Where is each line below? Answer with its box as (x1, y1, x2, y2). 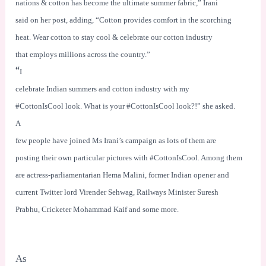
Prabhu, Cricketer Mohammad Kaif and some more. (15, 205, 179, 214)
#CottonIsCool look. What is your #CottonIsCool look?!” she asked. (15, 102, 236, 110)
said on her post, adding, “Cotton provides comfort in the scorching (15, 15, 232, 24)
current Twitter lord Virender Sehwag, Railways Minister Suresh (15, 188, 219, 197)
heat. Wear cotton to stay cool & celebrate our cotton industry (15, 33, 213, 42)
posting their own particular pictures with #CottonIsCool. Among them (15, 153, 243, 162)
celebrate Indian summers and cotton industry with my (15, 84, 190, 93)
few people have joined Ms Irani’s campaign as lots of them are (15, 136, 217, 145)
